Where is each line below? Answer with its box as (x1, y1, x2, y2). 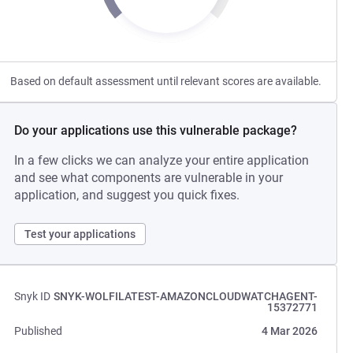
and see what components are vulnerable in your (14, 170, 284, 185)
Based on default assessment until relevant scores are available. (10, 75, 322, 87)
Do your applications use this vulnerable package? (14, 123, 298, 138)
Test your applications (24, 228, 136, 240)
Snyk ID (14, 290, 51, 303)
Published (14, 325, 63, 337)
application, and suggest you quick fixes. (14, 188, 240, 203)
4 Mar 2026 (261, 325, 318, 337)
